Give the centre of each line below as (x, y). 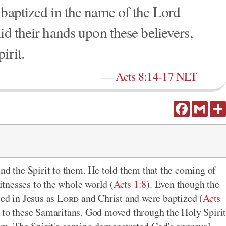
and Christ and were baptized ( (141, 198)
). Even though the (183, 184)
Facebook (203, 105)
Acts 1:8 (130, 184)
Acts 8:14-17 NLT (156, 76)
